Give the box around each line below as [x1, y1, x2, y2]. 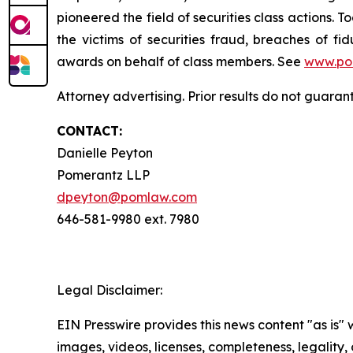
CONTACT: [57, 123, 122, 139]
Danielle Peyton [57, 145, 156, 162]
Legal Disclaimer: [57, 282, 162, 299]
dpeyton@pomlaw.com [57, 189, 197, 206]
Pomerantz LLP [57, 167, 153, 184]
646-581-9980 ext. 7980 [57, 211, 203, 228]
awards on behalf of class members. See [57, 54, 304, 70]
